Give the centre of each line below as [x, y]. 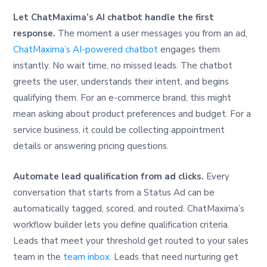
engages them [189, 49]
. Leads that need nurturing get [174, 257]
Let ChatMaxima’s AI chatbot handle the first [114, 17]
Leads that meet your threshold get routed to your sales [131, 240]
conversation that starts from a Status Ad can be [114, 192]
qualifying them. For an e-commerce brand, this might [122, 97]
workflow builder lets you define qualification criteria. [122, 224]
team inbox [87, 257]
